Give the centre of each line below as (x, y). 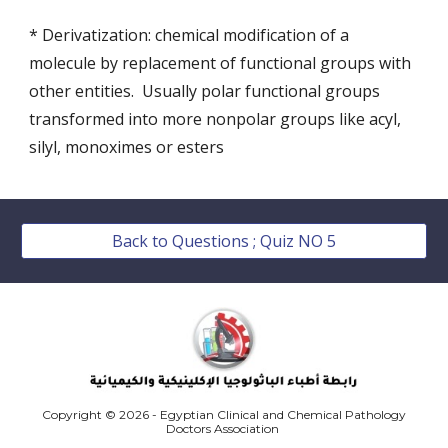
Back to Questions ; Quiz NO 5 (224, 241)
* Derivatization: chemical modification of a (189, 35)
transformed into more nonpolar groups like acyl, (215, 119)
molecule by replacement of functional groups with (220, 63)
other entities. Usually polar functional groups (205, 91)
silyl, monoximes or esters (129, 147)
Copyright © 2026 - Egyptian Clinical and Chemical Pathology (224, 415)
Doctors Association (224, 429)
